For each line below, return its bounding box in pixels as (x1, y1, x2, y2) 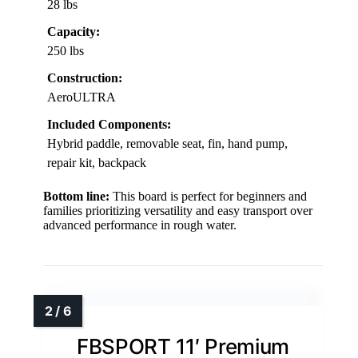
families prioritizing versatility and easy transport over (43, 204, 312, 218)
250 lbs (47, 44, 84, 58)
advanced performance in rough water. (43, 218, 237, 233)
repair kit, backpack (47, 156, 146, 170)
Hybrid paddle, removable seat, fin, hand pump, (47, 137, 288, 151)
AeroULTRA (47, 90, 116, 105)
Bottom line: (43, 189, 109, 204)
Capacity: (47, 25, 100, 39)
